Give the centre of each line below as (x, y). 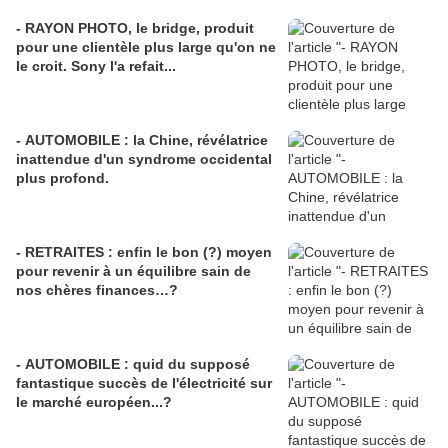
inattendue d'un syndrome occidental (144, 159)
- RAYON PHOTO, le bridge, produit (135, 28)
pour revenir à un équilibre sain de (133, 271)
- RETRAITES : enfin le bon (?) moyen (144, 252)
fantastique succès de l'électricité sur (144, 383)
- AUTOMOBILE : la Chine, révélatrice (142, 140)
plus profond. (62, 178)
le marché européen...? (94, 402)
